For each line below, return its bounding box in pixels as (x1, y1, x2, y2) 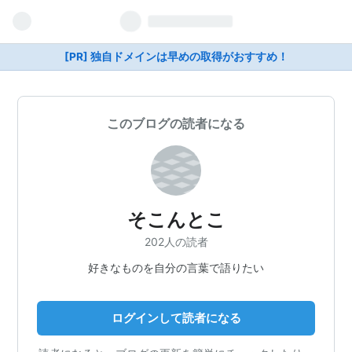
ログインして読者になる (111, 310, 241, 325)
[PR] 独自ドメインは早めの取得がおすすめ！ (64, 50, 288, 63)
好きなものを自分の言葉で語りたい (88, 260, 264, 274)
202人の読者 (144, 234, 208, 248)
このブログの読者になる (107, 115, 245, 131)
